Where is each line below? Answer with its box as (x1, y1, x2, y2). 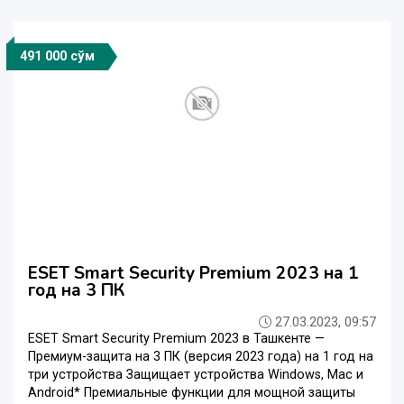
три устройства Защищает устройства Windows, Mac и (28, 367, 363, 383)
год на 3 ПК (28, 279, 124, 303)
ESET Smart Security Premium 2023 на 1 (28, 262, 359, 286)
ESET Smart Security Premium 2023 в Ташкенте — (28, 331, 325, 347)
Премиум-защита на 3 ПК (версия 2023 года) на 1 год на (28, 349, 373, 365)
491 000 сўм (20, 49, 95, 65)
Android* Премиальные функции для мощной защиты (28, 385, 355, 401)
